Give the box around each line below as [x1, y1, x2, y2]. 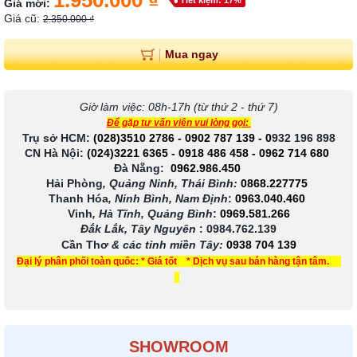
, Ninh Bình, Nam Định [108, 192, 228, 206]
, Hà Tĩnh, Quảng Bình [92, 207, 213, 221]
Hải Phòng [46, 177, 103, 190]
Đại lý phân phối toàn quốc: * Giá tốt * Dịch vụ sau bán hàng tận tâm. [16, 256, 329, 268]
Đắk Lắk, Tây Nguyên [80, 222, 199, 236]
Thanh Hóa [49, 192, 108, 206]
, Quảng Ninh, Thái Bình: [103, 177, 237, 190]
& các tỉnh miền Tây [111, 238, 219, 252]
